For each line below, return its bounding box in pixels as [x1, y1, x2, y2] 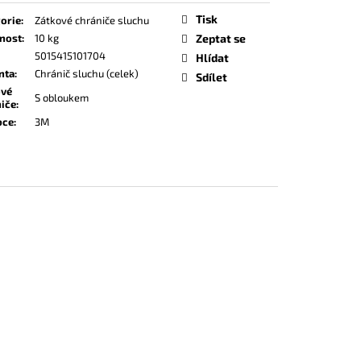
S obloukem [35, 90, 89, 104]
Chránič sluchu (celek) [35, 66, 139, 80]
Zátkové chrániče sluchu [35, 13, 149, 27]
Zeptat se [196, 31, 246, 45]
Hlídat [196, 50, 229, 64]
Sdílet [196, 69, 227, 84]
